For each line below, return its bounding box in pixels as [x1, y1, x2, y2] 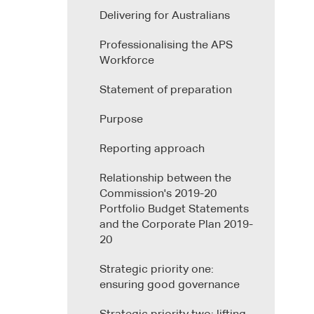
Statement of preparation [100, 84, 232, 96]
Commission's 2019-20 [100, 188, 217, 200]
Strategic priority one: [100, 264, 214, 275]
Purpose [100, 114, 143, 125]
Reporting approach [100, 143, 205, 155]
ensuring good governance [100, 279, 240, 291]
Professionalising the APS [100, 39, 233, 51]
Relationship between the [100, 172, 231, 184]
